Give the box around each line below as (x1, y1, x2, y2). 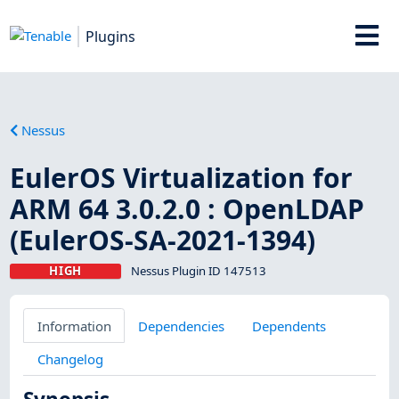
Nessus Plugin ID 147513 (130, 262, 266, 279)
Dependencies (138, 316, 225, 335)
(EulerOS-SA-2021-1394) (10, 221, 316, 258)
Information (37, 316, 111, 335)
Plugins (85, 26, 136, 46)
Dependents (251, 316, 326, 335)
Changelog (37, 349, 103, 368)
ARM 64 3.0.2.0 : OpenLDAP (10, 190, 365, 227)
